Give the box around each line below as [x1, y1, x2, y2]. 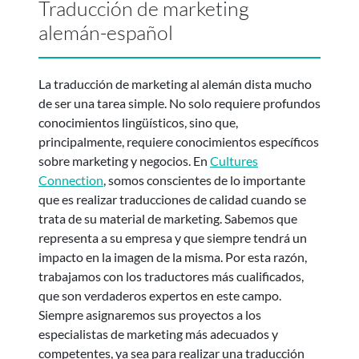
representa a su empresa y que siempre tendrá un [38, 229, 307, 245]
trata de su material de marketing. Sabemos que [38, 210, 297, 226]
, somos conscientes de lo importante [103, 171, 305, 188]
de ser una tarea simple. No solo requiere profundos [38, 95, 321, 111]
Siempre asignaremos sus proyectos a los [38, 306, 261, 322]
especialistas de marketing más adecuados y [38, 325, 278, 341]
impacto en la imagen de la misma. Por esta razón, [38, 248, 307, 264]
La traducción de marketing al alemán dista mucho [38, 75, 312, 91]
